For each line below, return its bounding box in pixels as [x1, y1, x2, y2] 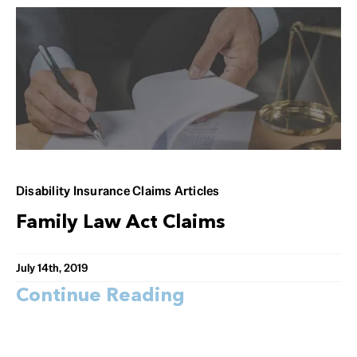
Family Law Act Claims [16, 214, 226, 233]
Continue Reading [16, 287, 185, 307]
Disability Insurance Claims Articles [16, 182, 220, 200]
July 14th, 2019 [16, 261, 88, 276]
